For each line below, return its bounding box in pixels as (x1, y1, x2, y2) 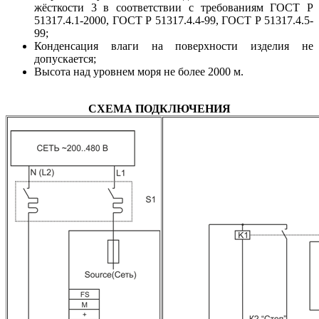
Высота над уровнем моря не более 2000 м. (34, 65, 244, 78)
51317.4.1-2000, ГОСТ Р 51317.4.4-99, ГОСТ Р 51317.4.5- (34, 14, 313, 26)
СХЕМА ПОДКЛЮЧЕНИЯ (88, 102, 231, 115)
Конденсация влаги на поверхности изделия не (34, 39, 313, 52)
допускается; (34, 52, 96, 65)
